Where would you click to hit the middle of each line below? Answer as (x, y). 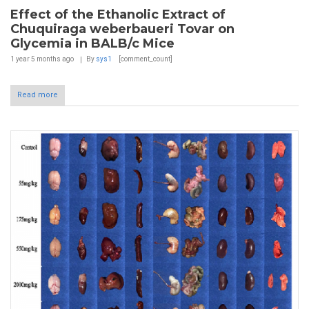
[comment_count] (145, 59)
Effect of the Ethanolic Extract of (118, 15)
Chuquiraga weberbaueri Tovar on (122, 29)
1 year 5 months (36, 59)
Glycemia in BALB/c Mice (92, 44)
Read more (38, 95)
